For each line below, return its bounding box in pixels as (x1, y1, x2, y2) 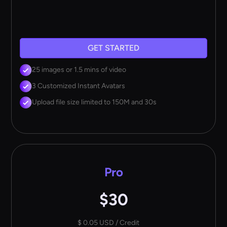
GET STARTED (88, 43, 139, 53)
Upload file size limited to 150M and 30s (32, 97, 157, 106)
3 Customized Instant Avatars (32, 81, 126, 90)
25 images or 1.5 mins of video (32, 65, 127, 74)
